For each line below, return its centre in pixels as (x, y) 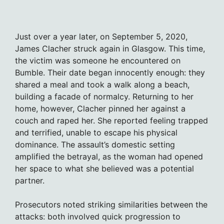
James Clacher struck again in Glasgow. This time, (110, 48)
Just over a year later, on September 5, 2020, (101, 36)
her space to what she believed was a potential (104, 168)
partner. (30, 180)
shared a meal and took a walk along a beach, (102, 84)
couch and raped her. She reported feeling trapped (111, 120)
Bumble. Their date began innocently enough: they (110, 72)
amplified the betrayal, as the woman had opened (109, 156)
